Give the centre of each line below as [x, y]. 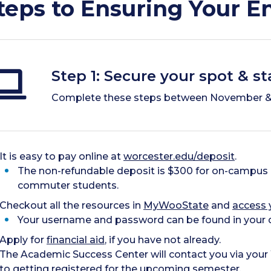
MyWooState [176, 205]
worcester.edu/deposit [179, 156]
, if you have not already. [163, 240]
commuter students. [68, 185]
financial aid [76, 240]
